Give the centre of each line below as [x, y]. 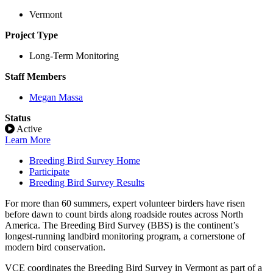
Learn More [28, 140]
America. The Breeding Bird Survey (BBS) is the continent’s [122, 225]
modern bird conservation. [55, 247]
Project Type [31, 35]
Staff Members [35, 76]
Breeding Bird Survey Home [85, 160]
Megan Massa [56, 97]
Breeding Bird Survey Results [87, 182]
